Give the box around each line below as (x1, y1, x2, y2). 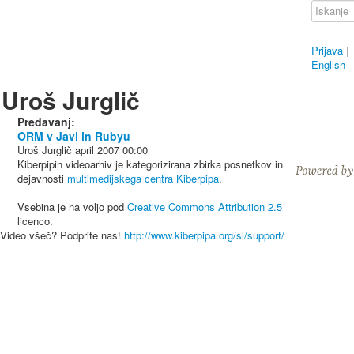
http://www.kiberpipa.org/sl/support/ (124, 228, 284, 243)
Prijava (311, 43, 343, 58)
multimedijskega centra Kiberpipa (67, 171, 219, 186)
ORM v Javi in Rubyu (17, 128, 130, 144)
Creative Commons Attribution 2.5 (127, 199, 282, 214)
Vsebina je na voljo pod (17, 199, 127, 214)
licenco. (17, 213, 53, 228)
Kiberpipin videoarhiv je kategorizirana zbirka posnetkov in (17, 156, 283, 171)
